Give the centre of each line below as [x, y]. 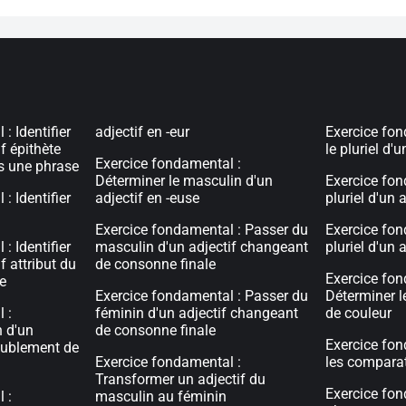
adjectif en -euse [148, 198]
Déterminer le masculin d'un [184, 181]
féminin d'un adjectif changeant [197, 313]
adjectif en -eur [143, 132]
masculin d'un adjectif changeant [202, 247]
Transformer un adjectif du [181, 379]
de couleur [358, 313]
